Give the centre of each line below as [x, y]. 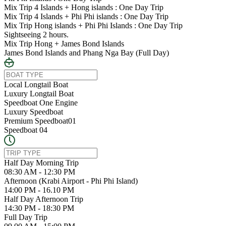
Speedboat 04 [26, 130]
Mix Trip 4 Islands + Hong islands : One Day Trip [84, 8]
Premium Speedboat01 [40, 121]
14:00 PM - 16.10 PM [39, 190]
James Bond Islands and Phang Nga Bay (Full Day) [87, 53]
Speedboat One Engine [41, 103]
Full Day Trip [26, 217]
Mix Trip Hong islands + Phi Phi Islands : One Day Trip [93, 26]
